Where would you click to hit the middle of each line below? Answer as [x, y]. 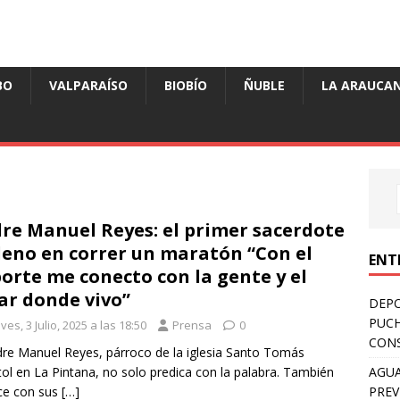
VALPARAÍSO [88, 86]
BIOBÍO [186, 86]
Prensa [192, 325]
